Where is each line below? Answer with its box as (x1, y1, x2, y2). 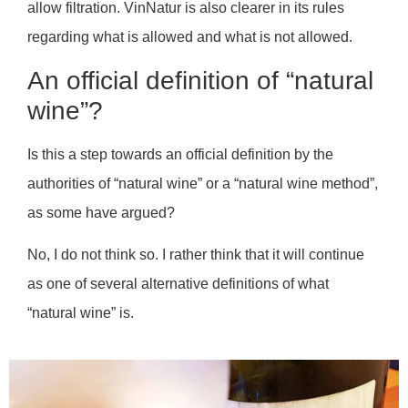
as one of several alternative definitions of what (27, 276, 329, 292)
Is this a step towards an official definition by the (27, 146, 333, 162)
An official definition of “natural (27, 66, 373, 95)
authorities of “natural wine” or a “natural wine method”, (27, 175, 378, 191)
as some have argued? (27, 204, 175, 220)
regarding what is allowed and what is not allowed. (27, 29, 352, 46)
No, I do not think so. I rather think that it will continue (27, 247, 364, 263)
